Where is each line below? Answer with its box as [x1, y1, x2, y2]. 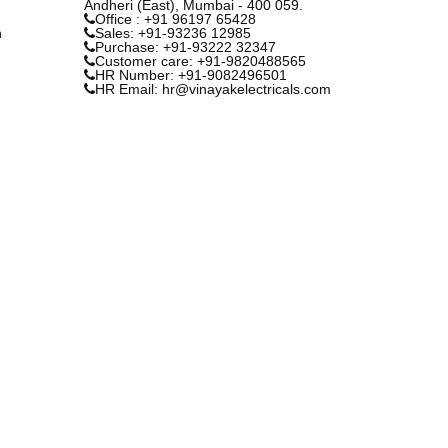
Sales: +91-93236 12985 [94, 24, 251, 41]
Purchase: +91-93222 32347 [94, 38, 276, 55]
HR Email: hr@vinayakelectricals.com [94, 80, 331, 97]
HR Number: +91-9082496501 [94, 66, 287, 83]
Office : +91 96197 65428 [94, 10, 256, 27]
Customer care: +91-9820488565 [94, 52, 306, 69]
